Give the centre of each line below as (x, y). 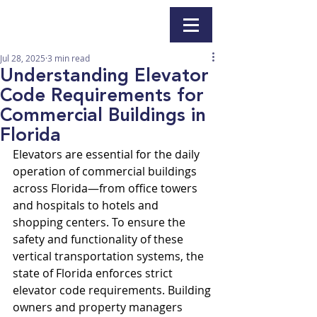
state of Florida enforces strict (94, 273)
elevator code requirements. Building (113, 290)
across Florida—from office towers (106, 188)
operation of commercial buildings (106, 171)
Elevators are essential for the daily (108, 154)
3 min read (69, 58)
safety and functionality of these (99, 239)
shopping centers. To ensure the (100, 222)
